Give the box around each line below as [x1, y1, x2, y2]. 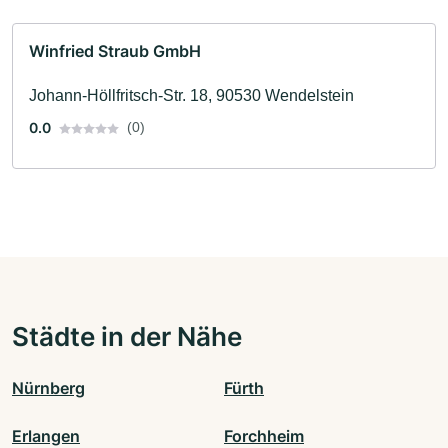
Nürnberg [12, 378, 85, 399]
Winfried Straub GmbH [29, 41, 201, 62]
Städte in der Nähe [12, 320, 242, 353]
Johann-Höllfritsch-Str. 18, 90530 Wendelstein [29, 87, 354, 105]
